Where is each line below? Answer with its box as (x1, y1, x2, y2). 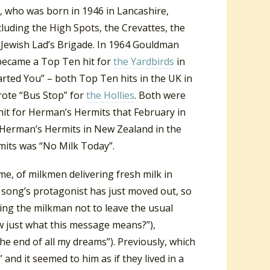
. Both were (134, 88, 186, 102)
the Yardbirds (113, 54, 174, 68)
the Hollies (86, 88, 134, 102)
